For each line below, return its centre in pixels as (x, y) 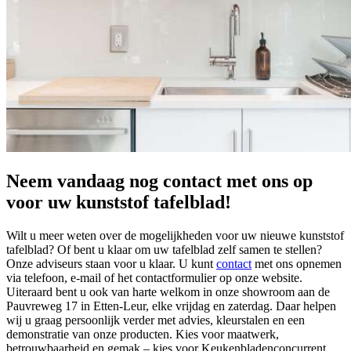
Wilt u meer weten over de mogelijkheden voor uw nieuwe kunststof (175, 236)
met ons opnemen (297, 264)
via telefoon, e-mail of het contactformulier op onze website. (154, 278)
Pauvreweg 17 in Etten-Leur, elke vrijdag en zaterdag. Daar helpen (171, 306)
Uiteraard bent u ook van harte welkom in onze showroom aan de (168, 292)
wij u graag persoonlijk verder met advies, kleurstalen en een (156, 320)
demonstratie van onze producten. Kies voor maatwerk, (143, 335)
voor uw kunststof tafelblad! (119, 203)
